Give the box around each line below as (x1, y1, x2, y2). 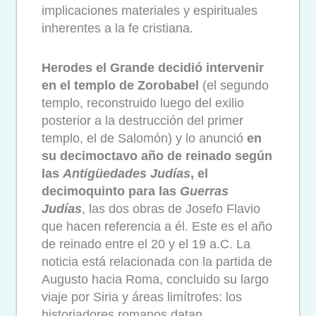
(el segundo (199, 78, 269, 93)
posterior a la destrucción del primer (42, 114, 243, 128)
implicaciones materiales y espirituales (42, 3, 257, 18)
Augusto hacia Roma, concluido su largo (42, 272, 269, 287)
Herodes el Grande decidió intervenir (42, 61, 264, 75)
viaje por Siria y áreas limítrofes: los (42, 290, 242, 305)
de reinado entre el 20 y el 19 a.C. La (42, 237, 250, 252)
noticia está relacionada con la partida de (42, 255, 272, 269)
